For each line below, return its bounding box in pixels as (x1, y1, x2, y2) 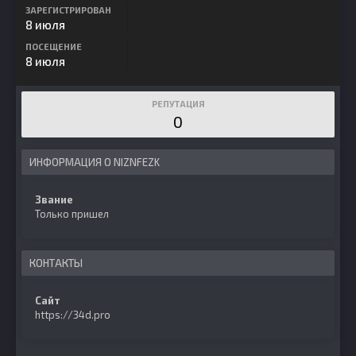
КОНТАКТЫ (29, 257, 83, 269)
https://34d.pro (35, 308, 110, 321)
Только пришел (35, 207, 109, 220)
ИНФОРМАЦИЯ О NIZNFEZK (29, 156, 160, 168)
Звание (35, 193, 73, 206)
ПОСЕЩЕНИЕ (25, 41, 82, 52)
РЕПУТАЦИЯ (151, 99, 205, 109)
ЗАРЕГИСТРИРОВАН (25, 5, 111, 15)
